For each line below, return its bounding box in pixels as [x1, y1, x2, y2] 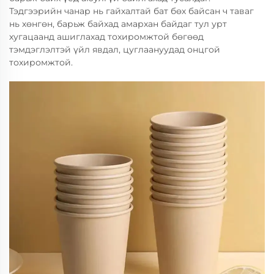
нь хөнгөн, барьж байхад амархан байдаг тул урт [9, 18, 227, 29]
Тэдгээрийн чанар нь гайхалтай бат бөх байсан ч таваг [9, 6, 254, 17]
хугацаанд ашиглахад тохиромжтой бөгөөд [9, 31, 204, 42]
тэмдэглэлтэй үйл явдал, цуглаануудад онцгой [9, 44, 220, 55]
